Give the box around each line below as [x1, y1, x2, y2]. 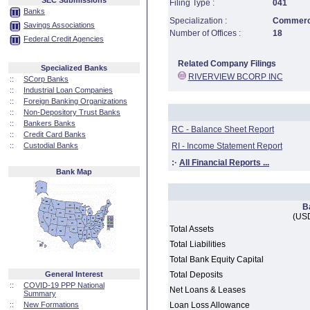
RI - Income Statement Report [172, 141, 282, 151]
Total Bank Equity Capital [170, 255, 264, 264]
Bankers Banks [24, 119, 75, 127]
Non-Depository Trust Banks [24, 108, 120, 116]
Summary [24, 289, 56, 298]
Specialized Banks [41, 64, 107, 72]
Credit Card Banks [24, 130, 86, 138]
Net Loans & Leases [170, 285, 246, 295]
